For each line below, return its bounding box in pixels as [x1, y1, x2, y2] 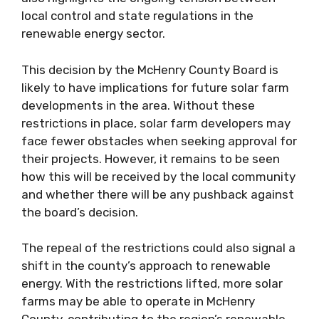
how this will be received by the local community [21, 169, 296, 184]
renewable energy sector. [21, 26, 165, 41]
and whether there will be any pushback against [21, 187, 294, 202]
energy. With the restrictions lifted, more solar [21, 276, 283, 291]
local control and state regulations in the [21, 9, 253, 23]
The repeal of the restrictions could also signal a [21, 241, 296, 255]
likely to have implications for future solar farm [21, 80, 289, 95]
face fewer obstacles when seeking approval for [21, 133, 297, 148]
